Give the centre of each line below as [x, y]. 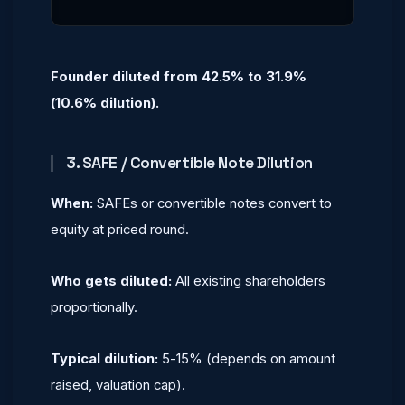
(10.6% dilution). [105, 103]
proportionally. [94, 307]
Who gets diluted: [111, 281]
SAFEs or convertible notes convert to [212, 203]
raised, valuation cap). [118, 385]
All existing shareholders [249, 281]
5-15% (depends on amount [247, 358]
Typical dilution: [104, 358]
